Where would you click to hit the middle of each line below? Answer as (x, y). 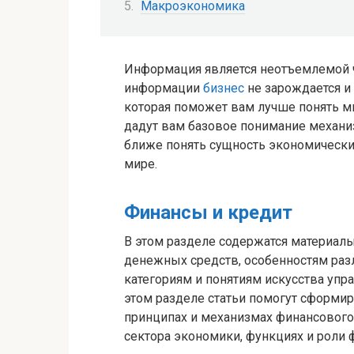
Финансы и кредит (208, 213)
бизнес (224, 88)
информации (164, 88)
